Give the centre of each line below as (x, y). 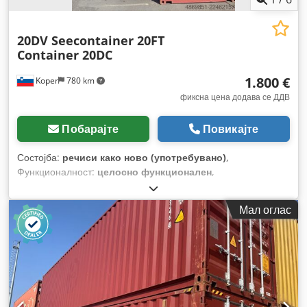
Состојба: (40, 157)
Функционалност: (57, 171)
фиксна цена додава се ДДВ (235, 97)
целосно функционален (155, 171)
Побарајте (90, 128)
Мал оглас (265, 209)
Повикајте (231, 128)
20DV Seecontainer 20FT (91, 40)
